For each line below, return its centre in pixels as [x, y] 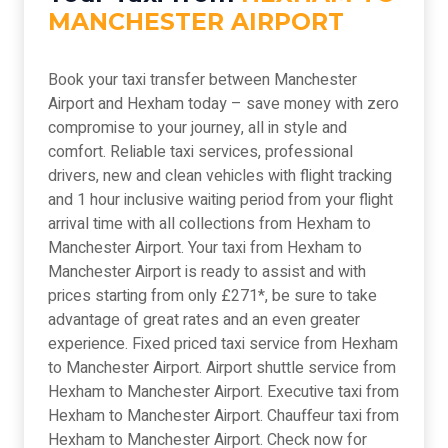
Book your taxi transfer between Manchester [202, 80]
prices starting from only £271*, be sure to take [212, 296]
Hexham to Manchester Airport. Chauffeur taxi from [223, 416]
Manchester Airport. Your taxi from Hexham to [205, 248]
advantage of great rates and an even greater [204, 320]
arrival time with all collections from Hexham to [209, 224]
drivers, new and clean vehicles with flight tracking [220, 176]
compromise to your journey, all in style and [197, 128]
